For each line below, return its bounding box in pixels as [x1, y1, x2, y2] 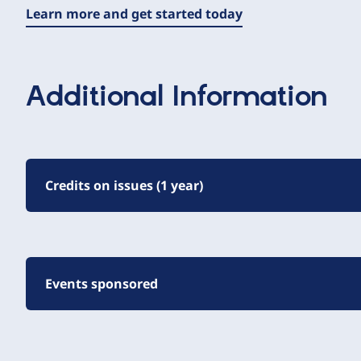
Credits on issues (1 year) [45, 176, 203, 194]
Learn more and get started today [26, 5, 243, 23]
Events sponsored [45, 275, 158, 293]
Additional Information [26, 80, 328, 115]
